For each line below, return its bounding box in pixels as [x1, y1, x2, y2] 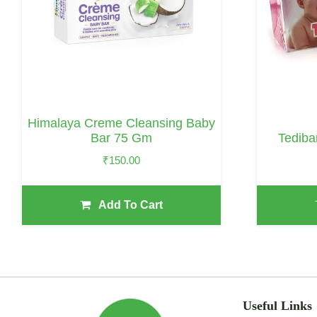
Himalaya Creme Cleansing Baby [28, 116, 216, 131]
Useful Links [243, 298, 313, 313]
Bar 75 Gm [91, 131, 153, 146]
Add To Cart [98, 198, 163, 211]
